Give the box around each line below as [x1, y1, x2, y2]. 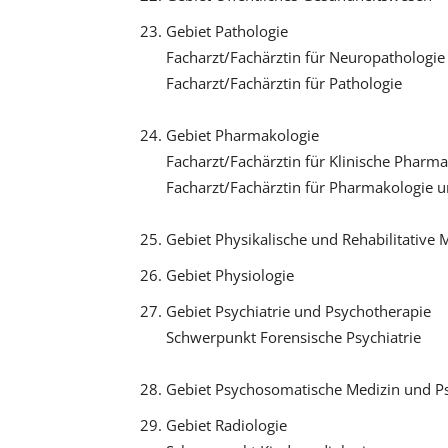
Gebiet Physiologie [165, 264, 294, 285]
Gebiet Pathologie [165, 20, 288, 41]
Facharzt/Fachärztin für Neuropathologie [165, 46, 445, 67]
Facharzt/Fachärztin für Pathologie [165, 72, 402, 93]
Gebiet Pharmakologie [165, 124, 319, 145]
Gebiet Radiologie [165, 414, 287, 435]
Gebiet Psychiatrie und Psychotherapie [165, 300, 431, 321]
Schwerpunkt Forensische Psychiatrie [165, 326, 421, 347]
